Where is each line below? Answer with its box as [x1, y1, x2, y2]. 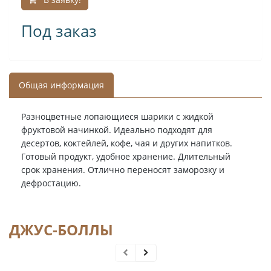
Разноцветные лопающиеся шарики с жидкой [21, 111, 214, 122]
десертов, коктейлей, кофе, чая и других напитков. [21, 137, 232, 149]
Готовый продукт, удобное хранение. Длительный [21, 151, 230, 162]
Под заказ [21, 20, 97, 42]
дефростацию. [21, 177, 81, 189]
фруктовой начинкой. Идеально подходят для [21, 124, 212, 135]
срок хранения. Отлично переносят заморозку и [21, 164, 224, 175]
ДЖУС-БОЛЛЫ [9, 220, 113, 240]
